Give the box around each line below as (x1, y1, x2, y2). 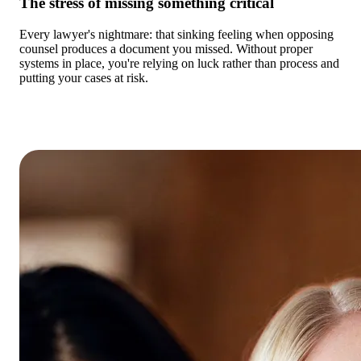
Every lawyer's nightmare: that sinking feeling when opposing (19, 27, 334, 41)
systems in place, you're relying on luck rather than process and (19, 56, 339, 70)
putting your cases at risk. (19, 70, 148, 85)
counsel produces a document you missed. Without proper (19, 41, 313, 56)
